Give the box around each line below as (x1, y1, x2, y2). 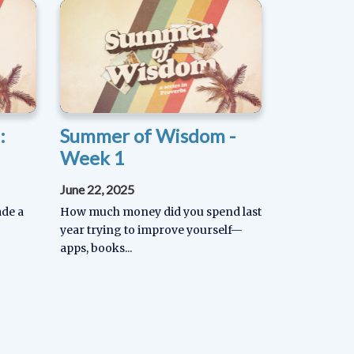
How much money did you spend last (60, 204, 262, 219)
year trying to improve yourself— (60, 222, 243, 237)
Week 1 (60, 145, 125, 169)
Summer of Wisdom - (60, 123, 235, 147)
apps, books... (60, 240, 132, 255)
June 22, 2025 (60, 181, 134, 197)
